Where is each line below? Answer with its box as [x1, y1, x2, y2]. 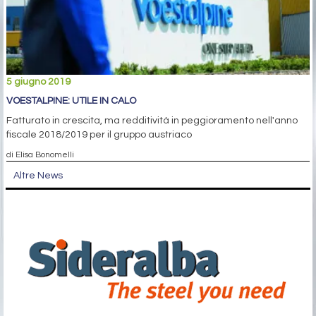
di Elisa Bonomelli [6, 150, 74, 159]
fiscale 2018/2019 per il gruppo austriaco [6, 130, 192, 140]
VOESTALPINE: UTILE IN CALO [6, 96, 136, 107]
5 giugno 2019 [6, 77, 71, 87]
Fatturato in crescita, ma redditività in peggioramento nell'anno [6, 116, 298, 126]
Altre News [13, 171, 63, 181]
